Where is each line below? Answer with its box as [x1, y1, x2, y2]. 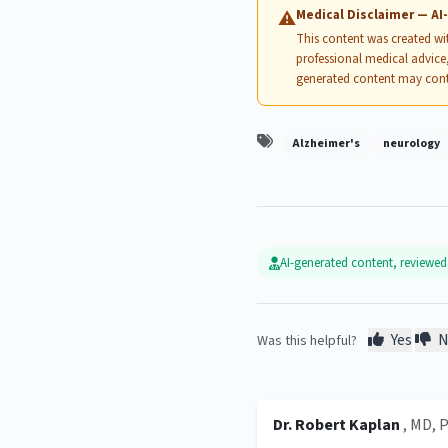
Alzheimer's [292, 135, 361, 153]
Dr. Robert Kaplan [273, 414, 404, 437]
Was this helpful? [257, 331, 358, 352]
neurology [382, 135, 440, 153]
